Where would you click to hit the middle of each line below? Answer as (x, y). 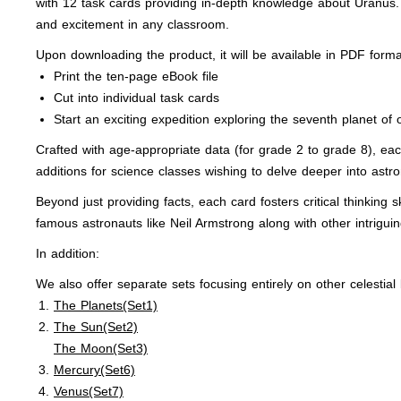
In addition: (68, 253)
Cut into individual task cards (137, 98)
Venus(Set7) (89, 391)
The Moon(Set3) (101, 348)
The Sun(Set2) (96, 327)
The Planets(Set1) (106, 305)
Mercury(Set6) (94, 370)
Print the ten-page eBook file (136, 76)
